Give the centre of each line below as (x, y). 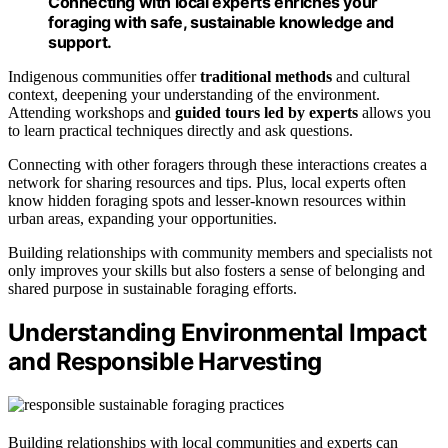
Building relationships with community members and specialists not (220, 253)
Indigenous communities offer (104, 77)
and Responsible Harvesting (165, 362)
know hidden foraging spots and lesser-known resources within (207, 201)
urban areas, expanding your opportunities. (142, 219)
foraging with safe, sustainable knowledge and (221, 22)
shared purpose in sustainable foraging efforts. (152, 289)
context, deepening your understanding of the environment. (194, 95)
